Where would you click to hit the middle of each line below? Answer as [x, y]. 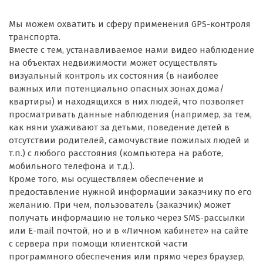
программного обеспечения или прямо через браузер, [127, 256]
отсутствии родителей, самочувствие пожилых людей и [129, 140]
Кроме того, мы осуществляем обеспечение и [106, 179]
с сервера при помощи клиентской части [98, 243]
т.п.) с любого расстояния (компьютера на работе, [116, 153]
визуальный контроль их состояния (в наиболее [114, 75]
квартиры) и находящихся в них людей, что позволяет [127, 101]
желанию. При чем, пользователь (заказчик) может [120, 205]
